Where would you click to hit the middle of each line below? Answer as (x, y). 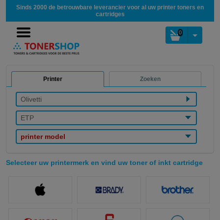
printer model (43, 137)
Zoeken (151, 79)
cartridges (110, 14)
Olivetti (31, 99)
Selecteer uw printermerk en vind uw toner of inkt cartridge (104, 163)
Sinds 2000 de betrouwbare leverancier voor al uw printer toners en (110, 7)
